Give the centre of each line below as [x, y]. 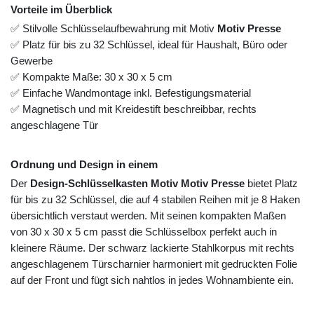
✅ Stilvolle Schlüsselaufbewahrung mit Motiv [114, 29]
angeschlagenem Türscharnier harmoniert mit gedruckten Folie [154, 264]
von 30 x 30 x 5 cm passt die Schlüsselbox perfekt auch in [144, 232]
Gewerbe [32, 61]
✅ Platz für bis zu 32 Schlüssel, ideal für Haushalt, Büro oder [149, 45]
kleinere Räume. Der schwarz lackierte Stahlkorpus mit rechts [152, 248]
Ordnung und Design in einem [84, 165]
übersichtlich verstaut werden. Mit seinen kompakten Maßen [148, 216]
